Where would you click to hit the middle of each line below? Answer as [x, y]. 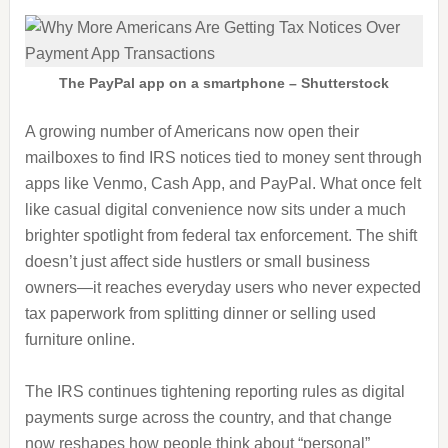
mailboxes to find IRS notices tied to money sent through [223, 157]
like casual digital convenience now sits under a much [215, 209]
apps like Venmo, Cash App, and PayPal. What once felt [222, 183]
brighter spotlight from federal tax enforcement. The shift [220, 235]
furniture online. [79, 339]
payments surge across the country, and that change [208, 417]
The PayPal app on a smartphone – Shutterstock [223, 83]
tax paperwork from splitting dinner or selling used [200, 313]
